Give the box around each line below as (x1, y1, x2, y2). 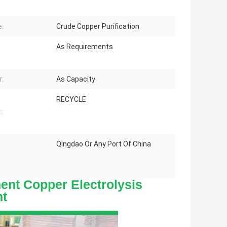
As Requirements (56, 43, 113, 51)
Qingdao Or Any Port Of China (56, 140, 151, 148)
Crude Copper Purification (56, 22, 139, 31)
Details (175, 214, 201, 224)
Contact (175, 194, 205, 204)
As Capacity (56, 75, 95, 84)
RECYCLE (56, 95, 86, 104)
